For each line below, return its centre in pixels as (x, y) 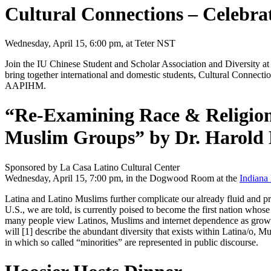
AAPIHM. (25, 85)
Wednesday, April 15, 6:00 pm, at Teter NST (90, 43)
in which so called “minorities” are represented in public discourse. (132, 242)
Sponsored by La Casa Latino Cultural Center (92, 167)
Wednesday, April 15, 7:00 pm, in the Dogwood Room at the (122, 178)
